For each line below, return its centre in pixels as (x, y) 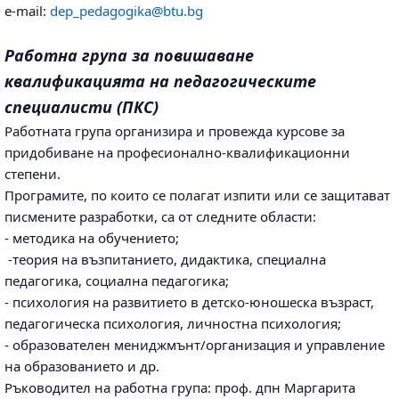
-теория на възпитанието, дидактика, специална (165, 260)
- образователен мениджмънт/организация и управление (195, 345)
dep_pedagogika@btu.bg (126, 11)
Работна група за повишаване (129, 56)
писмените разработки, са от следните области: (160, 217)
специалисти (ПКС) (81, 107)
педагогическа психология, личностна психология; (173, 324)
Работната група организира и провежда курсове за (175, 131)
